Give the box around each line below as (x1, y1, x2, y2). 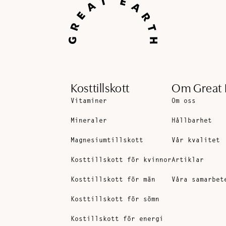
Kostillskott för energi (71, 216, 164, 223)
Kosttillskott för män (71, 177, 156, 184)
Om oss (172, 98, 196, 105)
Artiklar (172, 157, 204, 164)
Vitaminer (71, 98, 107, 105)
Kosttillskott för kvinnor (71, 157, 172, 164)
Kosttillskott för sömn (71, 196, 160, 203)
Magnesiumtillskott (71, 137, 144, 144)
